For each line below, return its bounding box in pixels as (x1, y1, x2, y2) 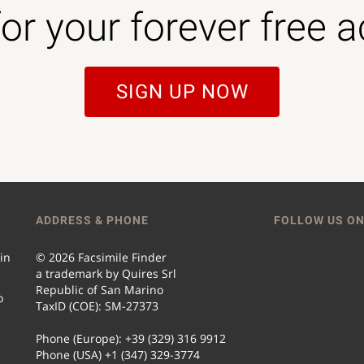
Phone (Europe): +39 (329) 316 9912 (36, 331, 226, 346)
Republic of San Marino (36, 282, 163, 297)
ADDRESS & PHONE (36, 214, 149, 227)
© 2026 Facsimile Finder (36, 249, 167, 265)
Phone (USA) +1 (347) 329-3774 (36, 347, 200, 362)
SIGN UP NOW (115, 80, 249, 103)
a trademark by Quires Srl (36, 266, 176, 281)
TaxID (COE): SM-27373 (36, 298, 158, 314)
